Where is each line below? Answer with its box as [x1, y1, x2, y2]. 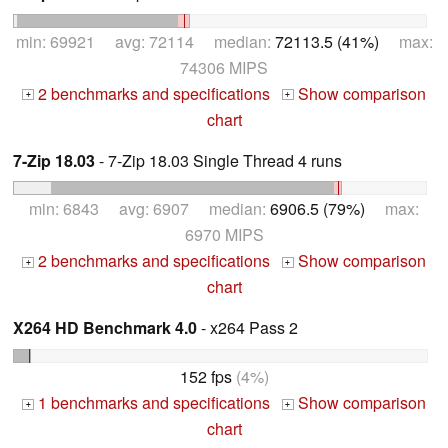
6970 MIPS [184, 223, 264, 247]
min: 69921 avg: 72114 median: [15, 29, 275, 53]
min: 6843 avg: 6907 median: [29, 197, 270, 221]
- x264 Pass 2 [197, 316, 298, 340]
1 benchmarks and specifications [34, 391, 270, 415]
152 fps [179, 365, 232, 389]
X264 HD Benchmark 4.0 [13, 316, 197, 340]
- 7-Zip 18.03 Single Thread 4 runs [95, 148, 342, 172]
